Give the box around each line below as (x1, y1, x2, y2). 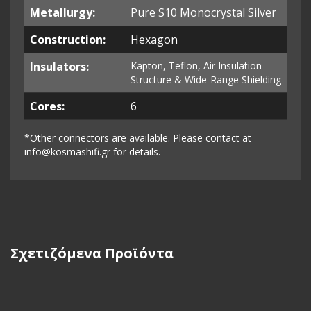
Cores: (30, 98, 65, 114)
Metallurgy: (30, 4, 95, 20)
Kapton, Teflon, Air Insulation (131, 58, 262, 72)
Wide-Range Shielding (182, 72, 281, 86)
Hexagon (131, 31, 178, 47)
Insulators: (30, 58, 89, 74)
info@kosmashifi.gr (24, 144, 110, 158)
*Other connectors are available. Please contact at (24, 131, 251, 144)
